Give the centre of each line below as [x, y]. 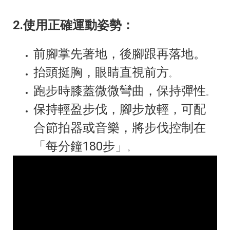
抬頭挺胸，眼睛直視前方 [101, 73]
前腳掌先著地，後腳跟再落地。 [120, 54]
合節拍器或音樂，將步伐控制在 [120, 128]
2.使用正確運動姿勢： [73, 25]
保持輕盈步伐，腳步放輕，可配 [120, 110]
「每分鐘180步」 [80, 147]
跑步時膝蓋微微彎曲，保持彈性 [120, 91]
